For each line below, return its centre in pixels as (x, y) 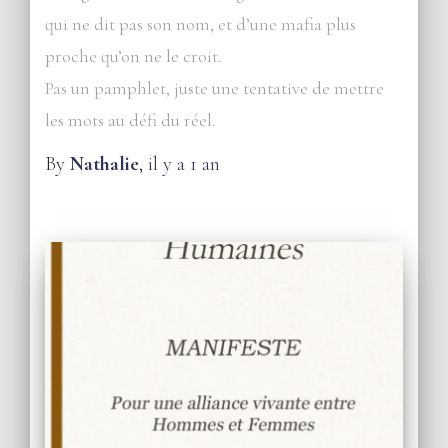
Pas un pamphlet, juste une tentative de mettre (214, 87)
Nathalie (104, 163)
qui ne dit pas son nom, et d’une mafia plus (200, 23)
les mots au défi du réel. (130, 119)
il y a (169, 163)
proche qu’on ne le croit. (133, 55)
